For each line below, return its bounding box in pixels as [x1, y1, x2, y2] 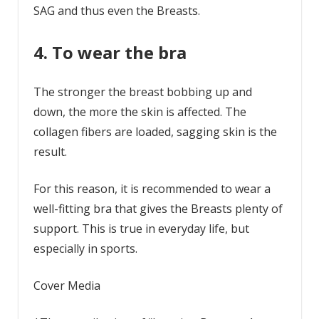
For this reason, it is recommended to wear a [33, 181, 271, 197]
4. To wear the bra [33, 41, 187, 65]
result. [33, 144, 67, 160]
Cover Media [33, 278, 100, 294]
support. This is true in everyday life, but [33, 221, 249, 237]
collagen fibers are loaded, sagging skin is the [33, 124, 277, 140]
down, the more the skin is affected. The [33, 104, 246, 120]
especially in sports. [33, 241, 137, 257]
